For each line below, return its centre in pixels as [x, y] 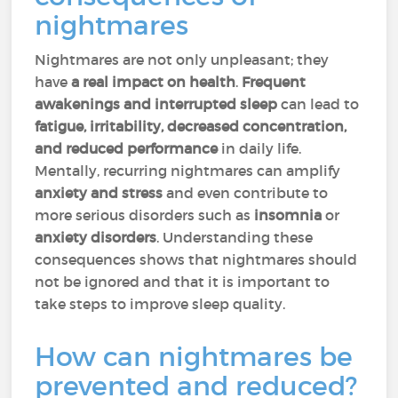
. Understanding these [235, 237]
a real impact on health [154, 82]
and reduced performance [127, 148]
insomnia [288, 215]
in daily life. [260, 148]
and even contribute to [246, 193]
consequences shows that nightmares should [196, 259]
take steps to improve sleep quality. [160, 304]
